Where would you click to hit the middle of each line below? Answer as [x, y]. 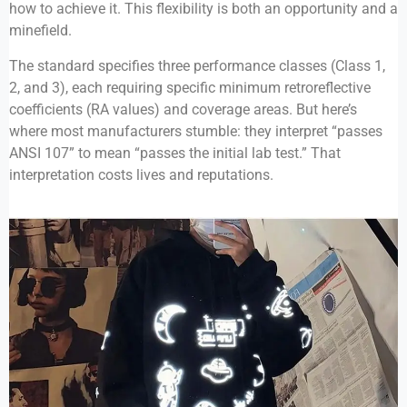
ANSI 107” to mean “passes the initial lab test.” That [175, 153]
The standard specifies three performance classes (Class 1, [197, 65]
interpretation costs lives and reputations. [141, 174]
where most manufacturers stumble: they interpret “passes [196, 131]
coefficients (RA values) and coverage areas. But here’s [183, 109]
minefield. [40, 31]
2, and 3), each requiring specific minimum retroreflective [190, 87]
